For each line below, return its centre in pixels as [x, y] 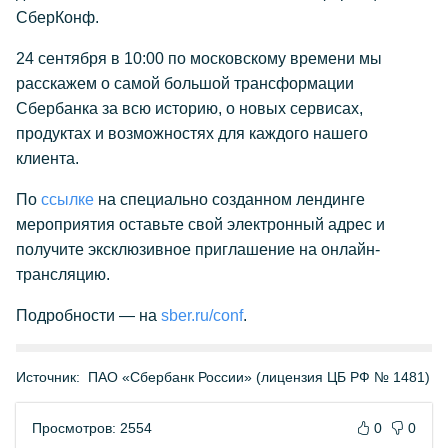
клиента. [47, 158]
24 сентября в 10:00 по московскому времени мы [199, 58]
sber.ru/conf [202, 315]
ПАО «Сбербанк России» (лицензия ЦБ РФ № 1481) [259, 377]
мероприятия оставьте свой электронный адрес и [200, 224]
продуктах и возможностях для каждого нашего [192, 133]
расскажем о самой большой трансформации [185, 83]
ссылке [67, 199]
